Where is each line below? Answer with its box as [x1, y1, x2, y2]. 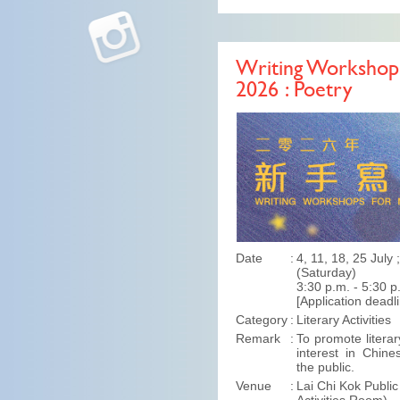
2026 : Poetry [236, 81, 353, 102]
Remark [236, 331, 280, 346]
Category [236, 312, 287, 327]
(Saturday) [296, 265, 356, 279]
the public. [296, 360, 354, 374]
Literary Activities [296, 312, 391, 327]
